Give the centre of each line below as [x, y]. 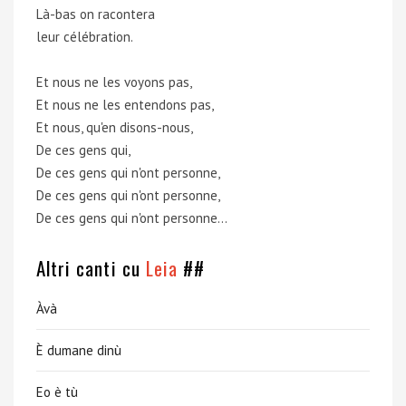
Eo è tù [57, 392]
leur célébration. [85, 37]
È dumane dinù [79, 350]
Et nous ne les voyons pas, [114, 82]
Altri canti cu [91, 268]
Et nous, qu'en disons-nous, [115, 127]
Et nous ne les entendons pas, [125, 105]
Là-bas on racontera [96, 14]
